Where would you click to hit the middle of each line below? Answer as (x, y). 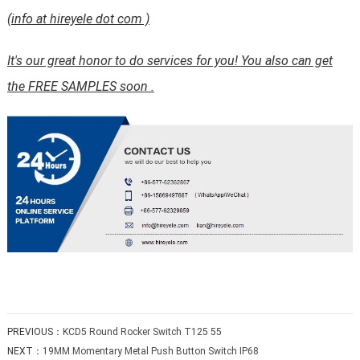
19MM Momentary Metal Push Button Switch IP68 (150, 351)
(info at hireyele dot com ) (78, 19)
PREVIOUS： (35, 331)
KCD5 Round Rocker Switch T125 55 (142, 331)
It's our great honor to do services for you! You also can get (170, 61)
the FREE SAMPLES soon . (80, 87)
